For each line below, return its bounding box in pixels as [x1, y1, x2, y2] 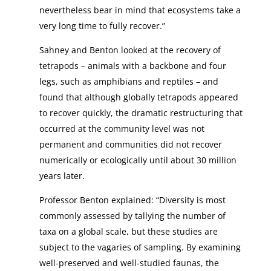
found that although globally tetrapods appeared [39, 91, 238, 103]
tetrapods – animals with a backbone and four [39, 60, 226, 71]
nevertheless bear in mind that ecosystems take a [39, 4, 241, 16]
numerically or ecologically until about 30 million [39, 154, 237, 166]
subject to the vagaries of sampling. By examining [39, 241, 241, 253]
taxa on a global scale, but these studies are [39, 226, 218, 237]
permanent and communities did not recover [39, 139, 222, 150]
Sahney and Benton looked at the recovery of [39, 44, 221, 56]
